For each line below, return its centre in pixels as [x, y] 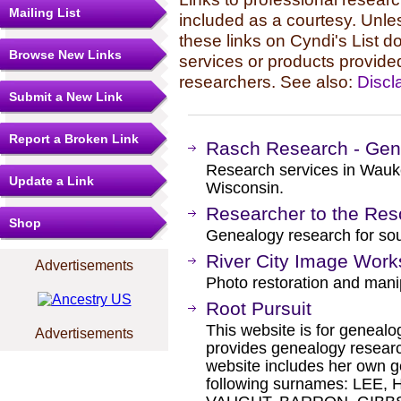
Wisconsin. [245, 188]
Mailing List [45, 13]
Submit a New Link [66, 97]
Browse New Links [65, 55]
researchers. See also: [268, 81]
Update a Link [51, 181]
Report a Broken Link [74, 139]
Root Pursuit [259, 308]
